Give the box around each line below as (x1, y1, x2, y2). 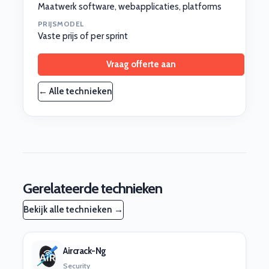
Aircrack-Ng (63, 246, 106, 257)
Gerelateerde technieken (23, 179, 162, 197)
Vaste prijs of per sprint (38, 30, 128, 41)
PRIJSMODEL (38, 19, 84, 28)
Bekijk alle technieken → (23, 204, 123, 215)
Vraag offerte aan (106, 58, 176, 70)
